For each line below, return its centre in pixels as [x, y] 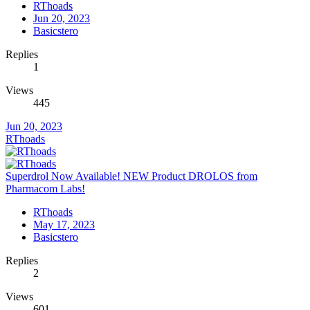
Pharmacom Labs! [45, 189]
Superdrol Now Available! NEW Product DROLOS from [131, 176]
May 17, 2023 [64, 225]
